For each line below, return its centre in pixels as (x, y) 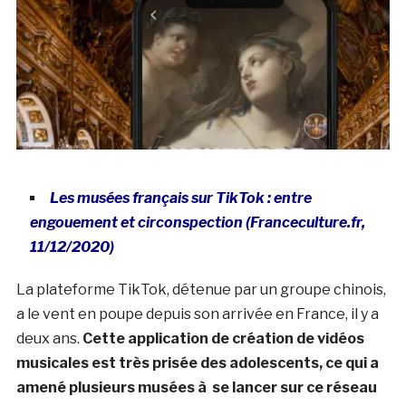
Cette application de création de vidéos (223, 338)
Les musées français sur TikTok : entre (180, 198)
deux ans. (49, 338)
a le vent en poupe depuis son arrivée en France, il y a (197, 314)
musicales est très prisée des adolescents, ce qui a (197, 362)
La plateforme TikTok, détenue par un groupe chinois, (201, 289)
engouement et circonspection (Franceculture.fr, (197, 222)
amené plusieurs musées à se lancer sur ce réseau (196, 387)
